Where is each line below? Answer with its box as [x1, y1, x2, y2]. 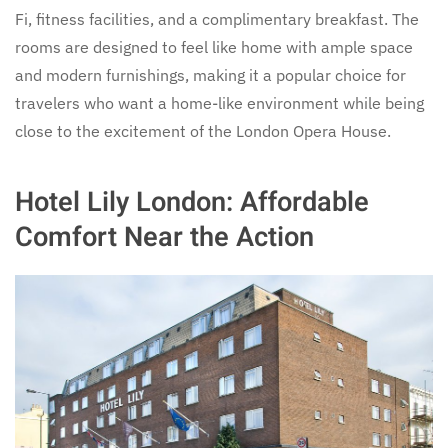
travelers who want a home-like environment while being [15, 93, 424, 114]
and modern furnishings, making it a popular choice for [15, 65, 406, 86]
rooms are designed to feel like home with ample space [15, 37, 413, 58]
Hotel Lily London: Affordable [15, 182, 369, 223]
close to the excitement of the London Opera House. [15, 121, 391, 142]
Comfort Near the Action [15, 217, 314, 258]
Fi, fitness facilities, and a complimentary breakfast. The [15, 9, 419, 30]
